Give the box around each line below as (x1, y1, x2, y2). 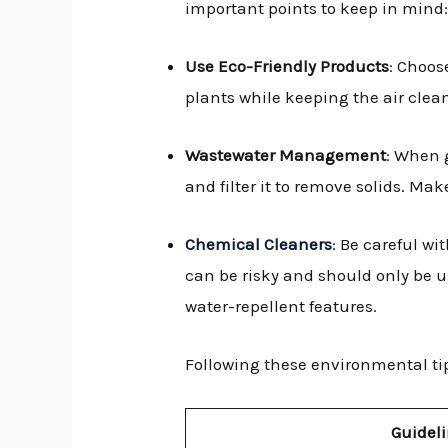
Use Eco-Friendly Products (185, 55, 390, 76)
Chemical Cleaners (185, 234, 333, 255)
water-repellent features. (185, 296, 378, 317)
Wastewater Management (185, 145, 387, 166)
